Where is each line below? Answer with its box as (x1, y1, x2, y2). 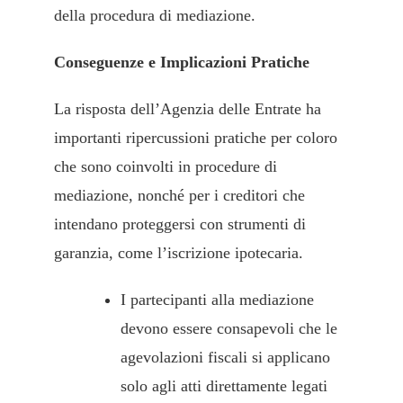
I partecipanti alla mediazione (121, 291, 314, 309)
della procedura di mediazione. (54, 6, 255, 25)
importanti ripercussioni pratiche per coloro (54, 129, 337, 148)
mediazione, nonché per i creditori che (54, 186, 305, 205)
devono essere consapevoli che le (121, 319, 337, 338)
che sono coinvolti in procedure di (54, 157, 277, 176)
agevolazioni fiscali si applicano (121, 348, 330, 367)
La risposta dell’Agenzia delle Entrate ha (54, 100, 321, 119)
